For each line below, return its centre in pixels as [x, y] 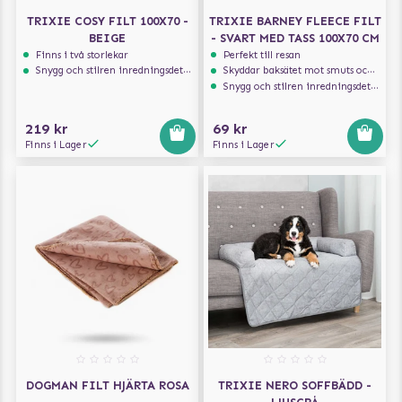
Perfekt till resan [262, 55]
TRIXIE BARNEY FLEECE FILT [295, 21]
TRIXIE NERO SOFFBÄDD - [295, 386]
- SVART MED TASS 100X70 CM [295, 38]
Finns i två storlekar [83, 55]
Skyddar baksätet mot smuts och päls [296, 70]
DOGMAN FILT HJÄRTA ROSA [107, 386]
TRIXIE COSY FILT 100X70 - [107, 21]
